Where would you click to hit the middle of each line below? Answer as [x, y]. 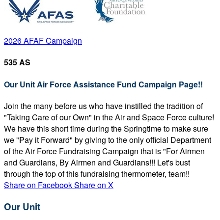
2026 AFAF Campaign [43, 41]
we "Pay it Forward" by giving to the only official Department [108, 139]
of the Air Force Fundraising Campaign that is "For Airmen [104, 151]
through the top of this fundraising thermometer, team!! [97, 173]
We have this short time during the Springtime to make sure [106, 128]
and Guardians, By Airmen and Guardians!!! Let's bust [97, 162]
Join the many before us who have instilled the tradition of [103, 106]
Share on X [94, 185]
